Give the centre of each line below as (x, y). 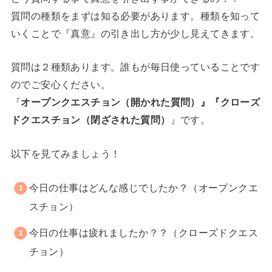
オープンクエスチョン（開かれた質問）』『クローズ (141, 102)
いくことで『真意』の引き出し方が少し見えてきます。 (135, 33)
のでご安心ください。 (61, 85)
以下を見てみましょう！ (66, 153)
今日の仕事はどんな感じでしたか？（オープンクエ (144, 188)
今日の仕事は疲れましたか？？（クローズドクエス (144, 232)
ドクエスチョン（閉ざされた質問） (90, 120)
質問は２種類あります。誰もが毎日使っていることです (135, 67)
